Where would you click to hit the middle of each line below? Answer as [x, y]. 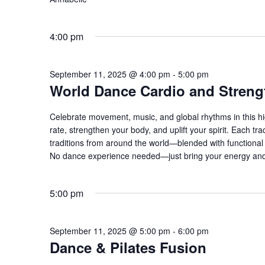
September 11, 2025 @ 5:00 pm [110, 231]
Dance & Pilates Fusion [128, 247]
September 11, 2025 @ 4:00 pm [110, 74]
